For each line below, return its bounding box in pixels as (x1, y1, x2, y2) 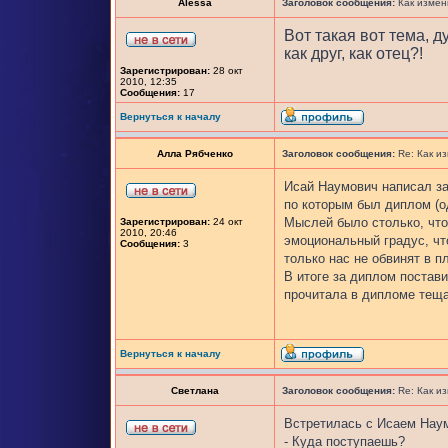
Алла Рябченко (157, 148, 233, 159)
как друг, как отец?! (284, 45, 423, 62)
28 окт (210, 65, 243, 76)
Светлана (171, 385, 219, 396)
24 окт (210, 216, 243, 227)
